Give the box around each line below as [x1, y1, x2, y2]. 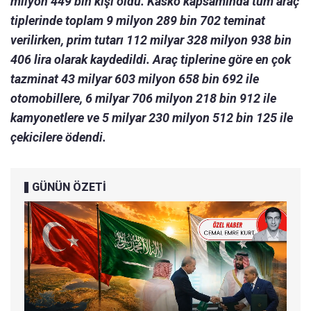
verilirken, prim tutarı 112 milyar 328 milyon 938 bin [10, 33, 292, 48]
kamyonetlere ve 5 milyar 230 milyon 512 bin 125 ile [10, 110, 293, 126]
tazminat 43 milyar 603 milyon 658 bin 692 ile [10, 72, 259, 87]
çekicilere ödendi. [10, 130, 106, 145]
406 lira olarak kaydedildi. [10, 52, 150, 67]
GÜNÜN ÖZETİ [32, 180, 106, 194]
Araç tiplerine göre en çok [153, 52, 291, 67]
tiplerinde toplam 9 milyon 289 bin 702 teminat [10, 13, 265, 28]
